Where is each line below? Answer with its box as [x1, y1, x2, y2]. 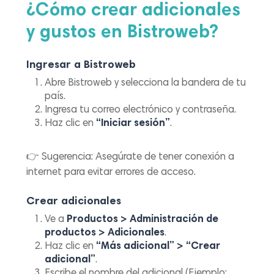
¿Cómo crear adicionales [26, 1, 241, 20]
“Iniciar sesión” [96, 119, 171, 130]
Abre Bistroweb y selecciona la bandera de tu [45, 78, 246, 89]
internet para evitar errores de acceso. [26, 168, 196, 179]
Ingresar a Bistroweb [26, 60, 136, 72]
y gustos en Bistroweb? [26, 23, 219, 42]
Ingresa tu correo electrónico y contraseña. [45, 105, 237, 116]
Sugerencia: [42, 152, 94, 163]
